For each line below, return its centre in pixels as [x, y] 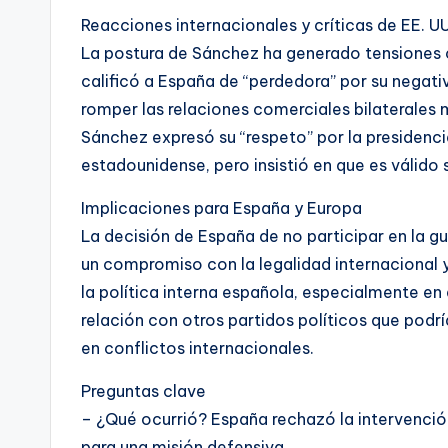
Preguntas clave [143, 390]
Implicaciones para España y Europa [221, 207]
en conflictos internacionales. [197, 347]
